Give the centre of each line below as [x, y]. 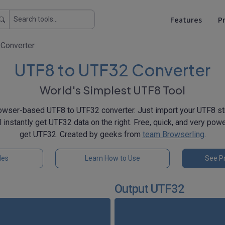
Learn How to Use [113, 158]
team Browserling [173, 134]
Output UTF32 [149, 189]
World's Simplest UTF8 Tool [113, 90]
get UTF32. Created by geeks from [81, 134]
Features [186, 20]
